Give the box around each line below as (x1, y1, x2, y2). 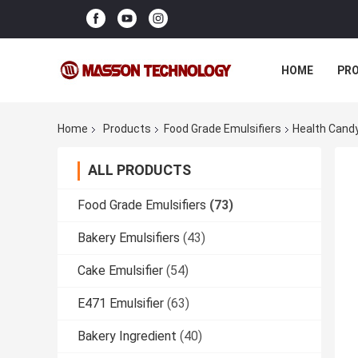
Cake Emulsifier (78, 263, 163, 279)
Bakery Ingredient (78, 328, 177, 344)
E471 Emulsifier (78, 296, 164, 312)
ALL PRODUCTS (88, 161, 191, 179)
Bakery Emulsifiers (78, 230, 180, 246)
